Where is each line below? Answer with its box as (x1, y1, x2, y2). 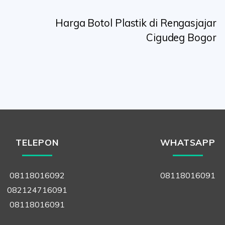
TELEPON (16, 136, 59, 148)
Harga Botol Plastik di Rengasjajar (55, 17, 216, 30)
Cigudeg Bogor (146, 31, 216, 44)
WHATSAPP (160, 136, 215, 148)
